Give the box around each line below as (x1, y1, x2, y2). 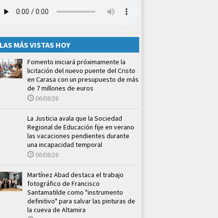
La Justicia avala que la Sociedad (27, 113, 122, 123)
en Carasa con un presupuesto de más (27, 74, 139, 84)
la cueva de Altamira (27, 205, 86, 214)
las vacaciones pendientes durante (27, 131, 129, 140)
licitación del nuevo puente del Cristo (27, 66, 135, 75)
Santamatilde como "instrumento (27, 187, 123, 197)
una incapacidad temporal (27, 140, 102, 149)
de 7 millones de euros (27, 83, 93, 92)
